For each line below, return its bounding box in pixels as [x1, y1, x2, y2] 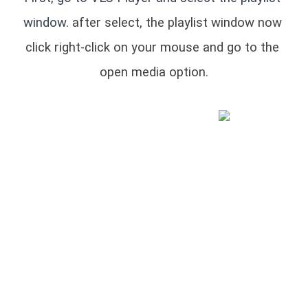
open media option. [100, 65, 208, 80]
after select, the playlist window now [68, 15, 282, 31]
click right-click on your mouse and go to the [25, 40, 279, 56]
